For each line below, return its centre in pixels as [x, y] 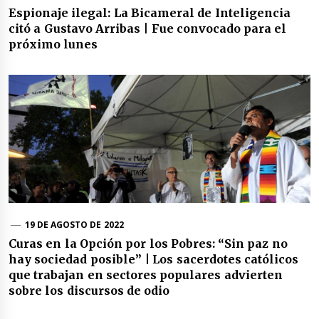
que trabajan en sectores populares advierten [146, 275]
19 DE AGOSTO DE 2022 [74, 225]
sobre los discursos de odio [89, 291]
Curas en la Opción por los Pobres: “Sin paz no [148, 244]
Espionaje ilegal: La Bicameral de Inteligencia [150, 13]
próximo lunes [53, 45]
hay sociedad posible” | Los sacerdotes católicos [153, 260]
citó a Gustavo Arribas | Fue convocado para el [148, 29]
